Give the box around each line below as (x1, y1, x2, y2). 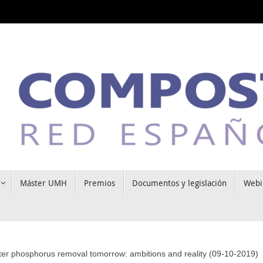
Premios (83, 177, 115, 189)
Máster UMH (19, 177, 67, 189)
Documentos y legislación (131, 177, 227, 189)
